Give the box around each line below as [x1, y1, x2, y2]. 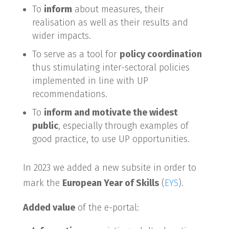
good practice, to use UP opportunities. [32, 133, 190, 145]
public [32, 120, 58, 131]
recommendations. [32, 88, 107, 100]
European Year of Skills [62, 177, 159, 189]
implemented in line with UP [32, 75, 148, 86]
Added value [22, 202, 75, 213]
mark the [22, 177, 62, 189]
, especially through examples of [58, 120, 189, 131]
